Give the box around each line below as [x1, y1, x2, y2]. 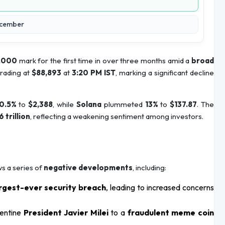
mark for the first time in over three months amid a [17, 56, 192, 66]
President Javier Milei [23, 207, 108, 218]
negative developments [44, 163, 133, 173]
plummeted [101, 99, 145, 109]
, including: [133, 163, 166, 173]
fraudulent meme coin [127, 207, 214, 218]
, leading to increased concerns [106, 182, 214, 193]
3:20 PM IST [72, 68, 116, 78]
